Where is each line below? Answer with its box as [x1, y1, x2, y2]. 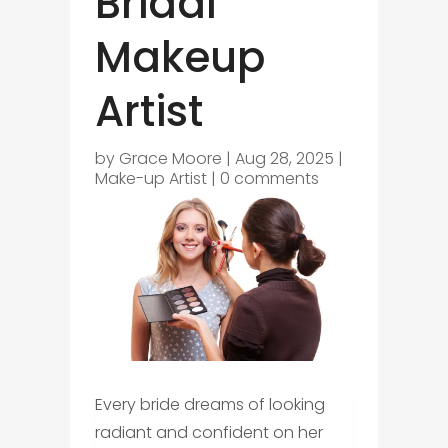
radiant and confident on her [94, 420, 323, 444]
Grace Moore [118, 147, 222, 171]
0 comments [219, 167, 319, 191]
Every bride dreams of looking [94, 392, 325, 416]
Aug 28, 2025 [234, 147, 334, 171]
